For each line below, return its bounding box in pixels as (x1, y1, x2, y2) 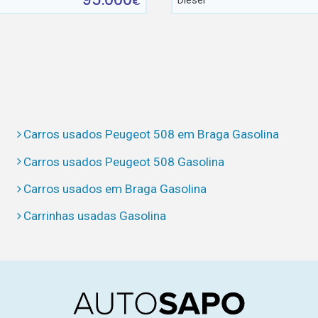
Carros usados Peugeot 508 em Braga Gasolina (23, 127, 280, 142)
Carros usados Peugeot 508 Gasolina (23, 154, 225, 169)
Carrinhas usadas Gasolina (23, 209, 167, 224)
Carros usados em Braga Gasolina (23, 181, 207, 196)
